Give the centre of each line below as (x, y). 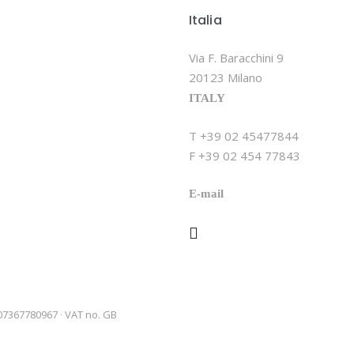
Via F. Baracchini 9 (236, 58)
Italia (205, 20)
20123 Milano (226, 77)
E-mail (206, 194)
